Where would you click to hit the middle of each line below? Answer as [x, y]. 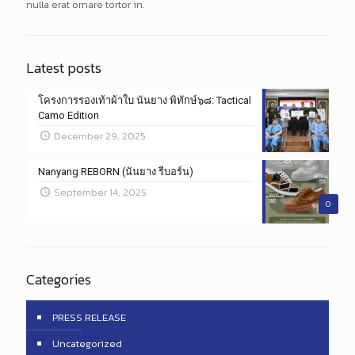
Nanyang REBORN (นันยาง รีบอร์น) [116, 171]
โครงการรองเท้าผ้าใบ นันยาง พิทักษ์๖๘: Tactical [145, 100]
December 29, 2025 [100, 136]
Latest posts [64, 67]
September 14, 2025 [101, 192]
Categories [59, 279]
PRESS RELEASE [89, 317]
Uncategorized [87, 343]
